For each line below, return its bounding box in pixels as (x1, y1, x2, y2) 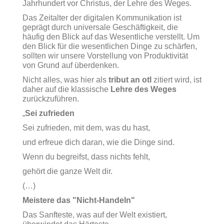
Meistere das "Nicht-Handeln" (22, 195, 135, 204)
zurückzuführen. (22, 94, 79, 103)
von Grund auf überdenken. (22, 60, 119, 69)
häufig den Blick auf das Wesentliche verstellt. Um (22, 32, 199, 41)
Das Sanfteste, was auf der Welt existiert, (22, 210, 167, 219)
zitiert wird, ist (151, 75, 201, 84)
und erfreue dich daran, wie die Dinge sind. (22, 137, 174, 146)
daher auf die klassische (22, 84, 110, 93)
